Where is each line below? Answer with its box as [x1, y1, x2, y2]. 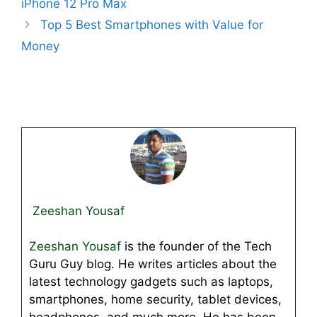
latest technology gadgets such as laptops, [29, 275, 273, 289]
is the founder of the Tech [121, 239, 272, 254]
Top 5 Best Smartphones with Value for [40, 17, 264, 32]
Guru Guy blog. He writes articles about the [29, 257, 277, 272]
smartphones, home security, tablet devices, [29, 292, 282, 307]
